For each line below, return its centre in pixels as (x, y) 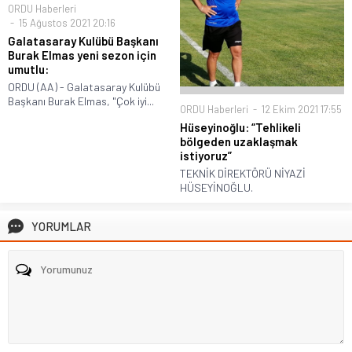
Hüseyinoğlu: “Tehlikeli (240, 128)
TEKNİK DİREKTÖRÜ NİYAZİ (243, 174)
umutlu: (28, 70)
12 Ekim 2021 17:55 (301, 110)
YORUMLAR (61, 227)
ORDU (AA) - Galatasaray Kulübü (84, 87)
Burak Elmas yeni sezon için (82, 55)
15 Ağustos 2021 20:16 (66, 23)
